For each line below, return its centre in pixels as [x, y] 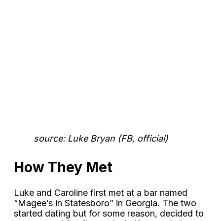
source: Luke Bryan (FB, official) [101, 139]
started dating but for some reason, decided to [109, 213]
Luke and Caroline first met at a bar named [101, 192]
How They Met [63, 167]
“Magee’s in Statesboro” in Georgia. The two [105, 203]
